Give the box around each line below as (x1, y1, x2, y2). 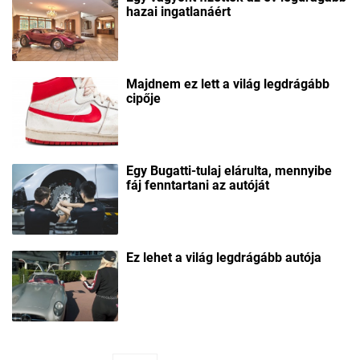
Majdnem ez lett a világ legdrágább (126, 76, 329, 92)
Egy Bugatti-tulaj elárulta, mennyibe (126, 163, 332, 178)
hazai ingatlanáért (126, 3, 231, 19)
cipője (126, 90, 161, 106)
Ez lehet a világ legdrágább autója (126, 250, 321, 266)
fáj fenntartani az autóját (126, 178, 269, 193)
